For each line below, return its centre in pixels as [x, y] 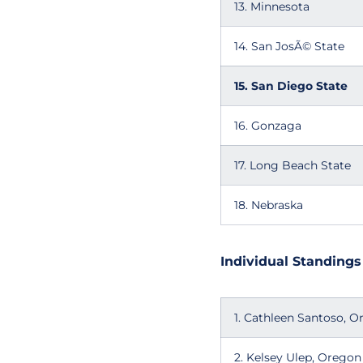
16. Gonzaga [268, 126]
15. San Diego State [291, 86]
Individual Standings [291, 261]
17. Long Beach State [293, 165]
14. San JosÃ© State [289, 46]
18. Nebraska [269, 205]
